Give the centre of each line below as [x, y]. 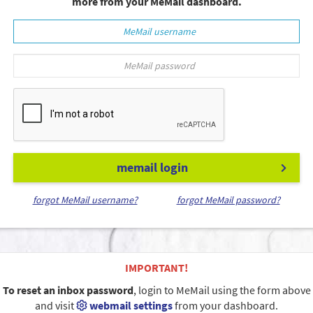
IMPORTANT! [156, 267]
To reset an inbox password [68, 290]
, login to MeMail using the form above [222, 290]
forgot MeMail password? [228, 199]
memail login [152, 167]
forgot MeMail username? [85, 199]
